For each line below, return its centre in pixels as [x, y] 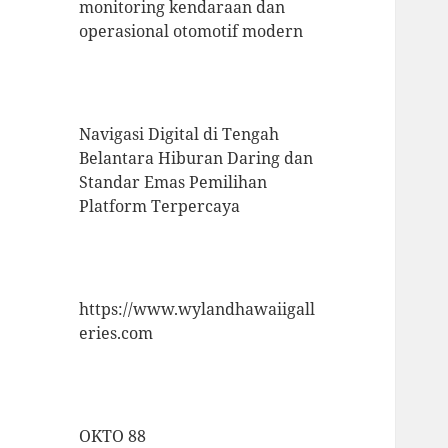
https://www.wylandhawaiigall [197, 309]
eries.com [116, 333]
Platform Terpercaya [160, 206]
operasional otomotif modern [191, 31]
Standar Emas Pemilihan [173, 182]
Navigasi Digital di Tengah [179, 134]
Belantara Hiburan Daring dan [196, 158]
